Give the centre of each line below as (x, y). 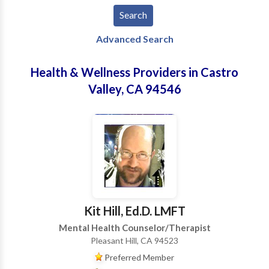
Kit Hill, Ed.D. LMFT (134, 211)
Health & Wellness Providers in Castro (134, 72)
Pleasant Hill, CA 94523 (134, 240)
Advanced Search (134, 39)
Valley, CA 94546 (134, 89)
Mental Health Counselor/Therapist (134, 228)
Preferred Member (139, 257)
